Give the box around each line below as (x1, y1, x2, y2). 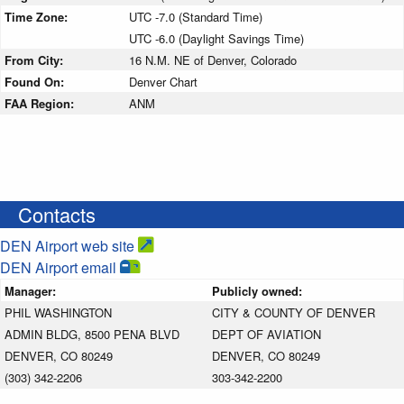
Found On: (5, 72, 68, 90)
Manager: (5, 281, 60, 299)
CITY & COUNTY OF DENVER (212, 303, 375, 321)
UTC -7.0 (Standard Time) (129, 7, 262, 25)
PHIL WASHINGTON (5, 303, 112, 321)
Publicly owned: (212, 281, 306, 299)
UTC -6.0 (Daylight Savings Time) (129, 29, 304, 47)
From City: (5, 50, 67, 69)
